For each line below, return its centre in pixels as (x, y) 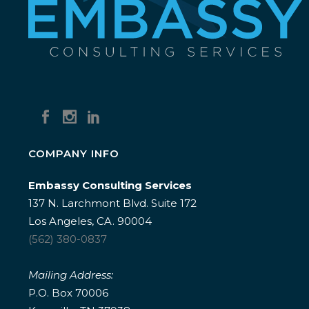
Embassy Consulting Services (110, 185)
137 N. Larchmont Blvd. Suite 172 (112, 203)
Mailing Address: (71, 275)
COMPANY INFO (74, 153)
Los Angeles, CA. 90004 (90, 221)
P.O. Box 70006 (68, 293)
